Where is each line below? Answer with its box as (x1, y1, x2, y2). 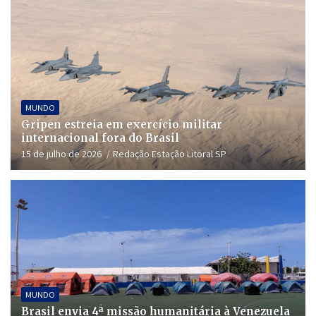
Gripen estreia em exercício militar (21, 118, 222, 132)
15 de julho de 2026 (21, 147, 102, 161)
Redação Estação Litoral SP (113, 147, 226, 161)
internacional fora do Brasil (21, 131, 179, 145)
